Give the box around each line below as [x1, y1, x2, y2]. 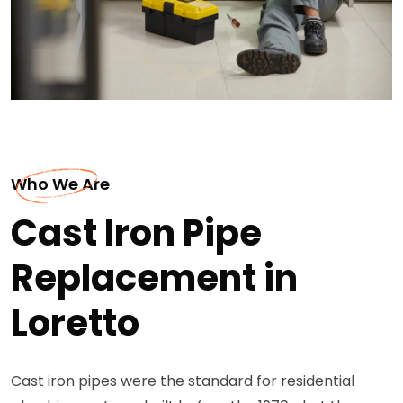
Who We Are [11, 172, 110, 195]
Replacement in [11, 252, 298, 303]
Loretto [11, 297, 139, 348]
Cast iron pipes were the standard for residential [11, 370, 354, 391]
